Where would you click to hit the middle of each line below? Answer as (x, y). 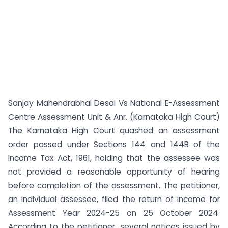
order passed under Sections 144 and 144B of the (114, 144)
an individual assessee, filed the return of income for (114, 199)
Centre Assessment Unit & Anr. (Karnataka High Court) (114, 117)
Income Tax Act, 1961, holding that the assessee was (114, 158)
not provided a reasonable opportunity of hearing (114, 172)
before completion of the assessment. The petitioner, (114, 186)
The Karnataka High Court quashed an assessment (114, 131)
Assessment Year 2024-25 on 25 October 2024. (114, 213)
